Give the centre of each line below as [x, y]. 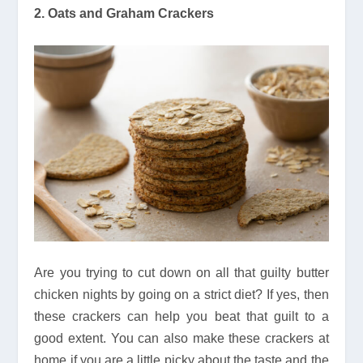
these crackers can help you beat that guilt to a [181, 317]
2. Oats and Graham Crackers [124, 14]
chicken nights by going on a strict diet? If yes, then [181, 295]
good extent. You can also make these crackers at [181, 339]
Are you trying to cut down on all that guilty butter [181, 273]
